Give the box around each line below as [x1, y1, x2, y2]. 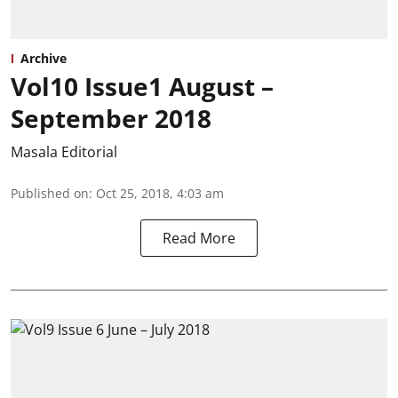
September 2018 [11, 101, 211, 136]
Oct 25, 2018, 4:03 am [96, 185, 224, 203]
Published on [11, 185, 89, 203]
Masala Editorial [11, 142, 117, 163]
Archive [20, 50, 67, 68]
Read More [163, 228, 235, 249]
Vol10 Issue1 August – [11, 69, 274, 104]
